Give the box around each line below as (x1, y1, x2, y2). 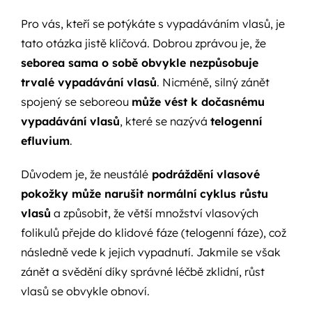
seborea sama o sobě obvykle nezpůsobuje (20, 56, 258, 70)
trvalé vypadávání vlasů (20, 75, 157, 90)
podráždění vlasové (148, 167, 260, 182)
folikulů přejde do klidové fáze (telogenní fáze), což (20, 226, 286, 240)
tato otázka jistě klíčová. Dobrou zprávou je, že (20, 36, 266, 51)
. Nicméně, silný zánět (156, 75, 270, 90)
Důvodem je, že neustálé (20, 167, 148, 182)
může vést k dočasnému (131, 95, 265, 109)
